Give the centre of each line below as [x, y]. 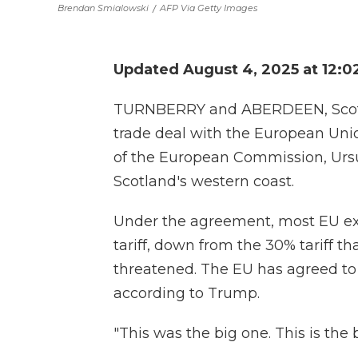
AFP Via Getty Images [209, 8]
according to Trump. [187, 293]
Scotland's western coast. [204, 181]
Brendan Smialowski [103, 8]
